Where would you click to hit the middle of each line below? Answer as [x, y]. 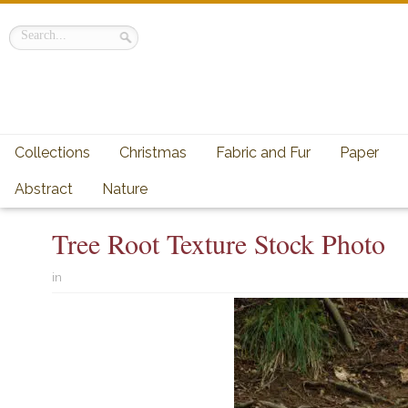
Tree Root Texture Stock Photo [219, 243]
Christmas [153, 153]
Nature [125, 189]
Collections [52, 153]
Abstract [44, 189]
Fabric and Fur [263, 153]
